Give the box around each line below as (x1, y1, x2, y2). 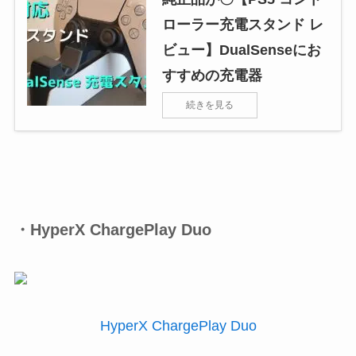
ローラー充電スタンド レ (161, 16, 323, 33)
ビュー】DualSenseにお (161, 41, 321, 58)
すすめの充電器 (161, 67, 262, 83)
